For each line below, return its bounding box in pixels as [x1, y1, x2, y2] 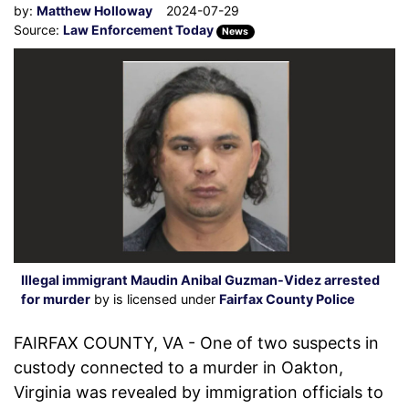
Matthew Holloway [37, 3, 152, 18]
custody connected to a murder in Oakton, [14, 358, 343, 378]
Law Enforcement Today [63, 22, 216, 37]
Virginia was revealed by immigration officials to [14, 383, 383, 403]
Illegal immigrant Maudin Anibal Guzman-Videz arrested [21, 272, 380, 288]
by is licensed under [90, 291, 219, 308]
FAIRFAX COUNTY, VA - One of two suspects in [14, 333, 379, 353]
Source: [14, 22, 63, 37]
